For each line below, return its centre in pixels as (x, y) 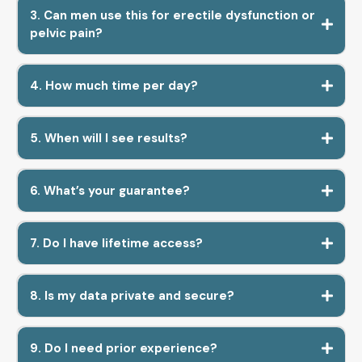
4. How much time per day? (114, 85)
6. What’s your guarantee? (109, 190)
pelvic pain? (66, 33)
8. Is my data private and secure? (132, 295)
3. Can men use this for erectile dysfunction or (172, 15)
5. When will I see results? (108, 138)
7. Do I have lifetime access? (116, 243)
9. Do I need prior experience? (123, 348)
